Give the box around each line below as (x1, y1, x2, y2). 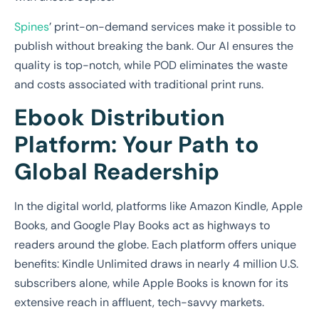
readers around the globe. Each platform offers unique (14, 237, 296, 253)
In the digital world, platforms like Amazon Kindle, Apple (14, 199, 303, 214)
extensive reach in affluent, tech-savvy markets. (14, 295, 264, 310)
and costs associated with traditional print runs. (14, 76, 263, 92)
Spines (14, 19, 49, 34)
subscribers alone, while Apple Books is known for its (14, 276, 288, 291)
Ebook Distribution (14, 103, 225, 133)
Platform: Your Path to (14, 130, 259, 160)
